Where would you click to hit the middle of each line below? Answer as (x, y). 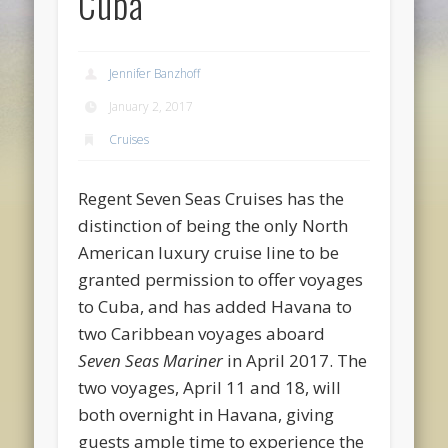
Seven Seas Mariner (151, 360)
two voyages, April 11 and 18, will (210, 387)
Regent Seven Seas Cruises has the (211, 198)
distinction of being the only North (213, 225)
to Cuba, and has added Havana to (215, 306)
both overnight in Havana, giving (206, 414)
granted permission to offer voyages (221, 279)
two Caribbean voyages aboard (202, 333)
